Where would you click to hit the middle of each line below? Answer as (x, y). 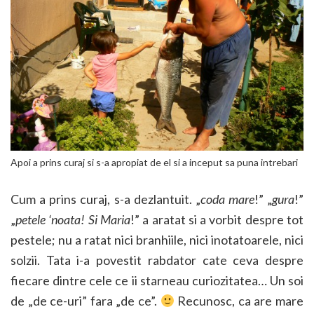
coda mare (227, 199)
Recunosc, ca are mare (239, 300)
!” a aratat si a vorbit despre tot (217, 219)
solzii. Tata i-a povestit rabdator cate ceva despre (157, 260)
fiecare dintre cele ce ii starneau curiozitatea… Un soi (157, 280)
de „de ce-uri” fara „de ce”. (86, 300)
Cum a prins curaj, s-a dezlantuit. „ (105, 199)
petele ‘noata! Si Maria (73, 219)
